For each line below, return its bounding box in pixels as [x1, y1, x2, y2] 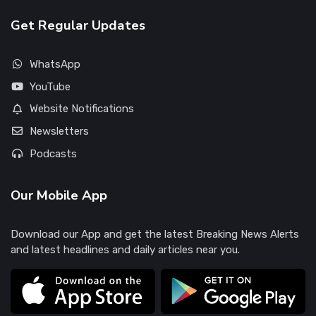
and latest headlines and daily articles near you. [11, 243, 240, 256]
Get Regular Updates [11, 16, 145, 35]
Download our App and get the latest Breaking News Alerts [11, 227, 299, 241]
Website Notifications [29, 102, 134, 116]
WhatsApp [29, 58, 80, 71]
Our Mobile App [11, 186, 107, 205]
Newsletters [29, 125, 89, 138]
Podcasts [29, 147, 77, 160]
